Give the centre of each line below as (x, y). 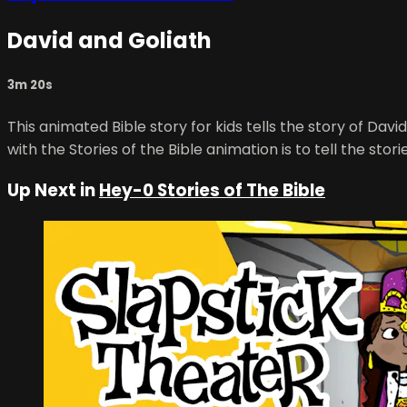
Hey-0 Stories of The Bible (212, 191)
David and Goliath (109, 41)
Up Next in (53, 191)
